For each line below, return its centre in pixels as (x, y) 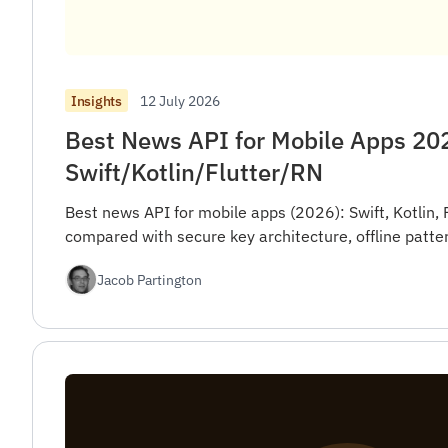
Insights (96, 100)
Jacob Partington (149, 280)
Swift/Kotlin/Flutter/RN (194, 171)
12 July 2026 (179, 100)
